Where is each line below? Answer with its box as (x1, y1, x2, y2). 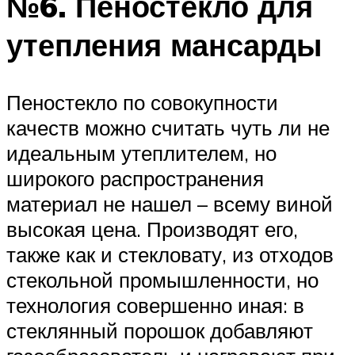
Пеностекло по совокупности (6, 89, 278, 115)
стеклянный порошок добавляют (6, 317, 313, 343)
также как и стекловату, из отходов (6, 241, 334, 267)
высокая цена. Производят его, (6, 216, 298, 242)
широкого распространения (6, 165, 264, 191)
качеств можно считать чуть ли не (6, 114, 330, 140)
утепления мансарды (6, 25, 322, 64)
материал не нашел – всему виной (6, 190, 333, 216)
